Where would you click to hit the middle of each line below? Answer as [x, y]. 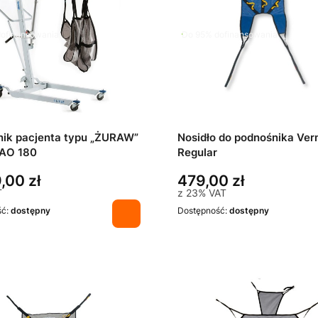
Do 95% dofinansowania [230, 34]
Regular [197, 153]
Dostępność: [203, 211]
